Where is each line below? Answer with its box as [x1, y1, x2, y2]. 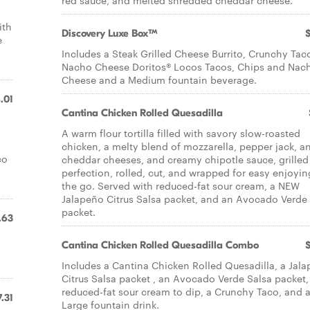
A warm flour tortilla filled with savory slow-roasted [62, 126, 300, 140]
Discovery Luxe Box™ [62, 27, 158, 39]
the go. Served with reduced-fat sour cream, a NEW [62, 179, 300, 192]
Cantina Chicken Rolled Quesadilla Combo [62, 239, 259, 251]
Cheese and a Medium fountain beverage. [62, 73, 257, 86]
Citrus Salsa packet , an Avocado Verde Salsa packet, [62, 271, 309, 285]
